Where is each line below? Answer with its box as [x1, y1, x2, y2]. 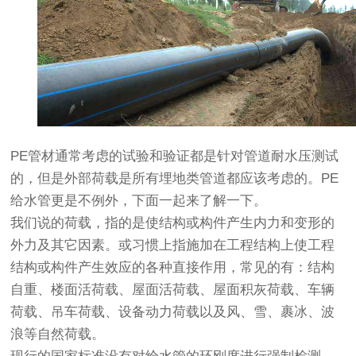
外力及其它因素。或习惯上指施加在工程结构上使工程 [10, 238, 335, 253]
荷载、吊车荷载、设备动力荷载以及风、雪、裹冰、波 [10, 304, 335, 320]
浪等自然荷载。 [10, 327, 106, 342]
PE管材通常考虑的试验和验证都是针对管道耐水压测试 [10, 149, 339, 164]
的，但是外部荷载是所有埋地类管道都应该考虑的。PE [10, 171, 339, 187]
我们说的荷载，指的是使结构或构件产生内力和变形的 [10, 215, 335, 231]
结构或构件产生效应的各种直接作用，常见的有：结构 [10, 260, 335, 276]
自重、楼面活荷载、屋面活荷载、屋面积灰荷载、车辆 [10, 282, 335, 298]
